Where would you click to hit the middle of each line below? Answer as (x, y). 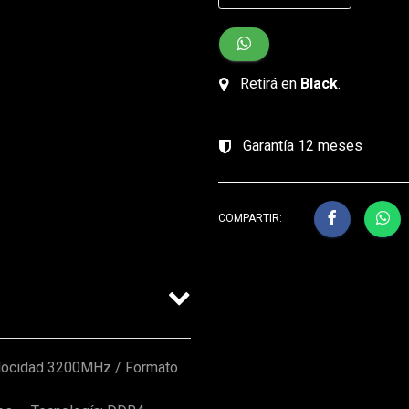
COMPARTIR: (250, 218)
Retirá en (268, 84)
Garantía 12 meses (301, 146)
